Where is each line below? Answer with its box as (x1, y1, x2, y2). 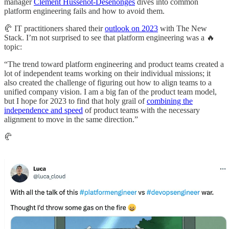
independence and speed (4, 105, 83, 114)
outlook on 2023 (105, 24, 158, 33)
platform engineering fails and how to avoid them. (4, 6, 165, 15)
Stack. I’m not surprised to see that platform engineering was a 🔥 (4, 33, 215, 42)
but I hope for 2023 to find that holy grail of (4, 96, 147, 105)
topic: (4, 42, 22, 51)
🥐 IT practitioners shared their (4, 24, 105, 33)
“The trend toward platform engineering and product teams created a (4, 59, 224, 68)
